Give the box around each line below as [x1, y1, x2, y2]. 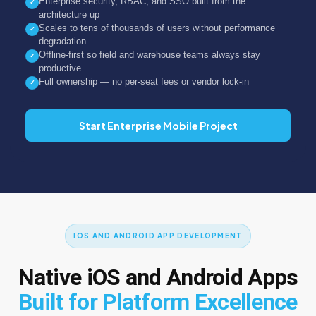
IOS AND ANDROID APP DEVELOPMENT [73, 231, 243, 240]
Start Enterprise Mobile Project [78, 119, 238, 132]
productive [39, 62, 81, 73]
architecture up [39, 8, 99, 20]
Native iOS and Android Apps [18, 263, 298, 291]
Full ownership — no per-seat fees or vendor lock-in [39, 75, 249, 87]
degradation [39, 35, 86, 47]
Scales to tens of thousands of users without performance [39, 22, 275, 33]
